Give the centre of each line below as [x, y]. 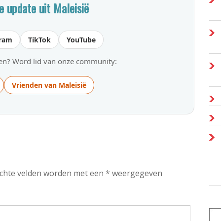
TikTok [39, 40]
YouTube [81, 40]
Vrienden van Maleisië [49, 85]
